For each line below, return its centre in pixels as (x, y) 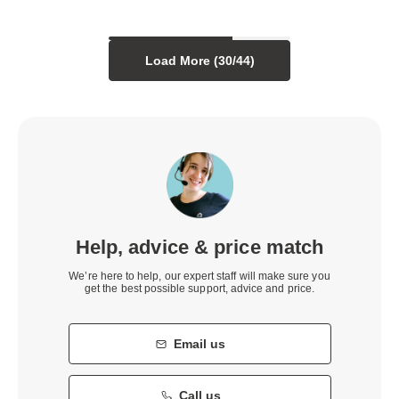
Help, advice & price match (199, 248)
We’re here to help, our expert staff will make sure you (199, 277)
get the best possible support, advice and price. (199, 289)
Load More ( (181, 60)
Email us (199, 344)
